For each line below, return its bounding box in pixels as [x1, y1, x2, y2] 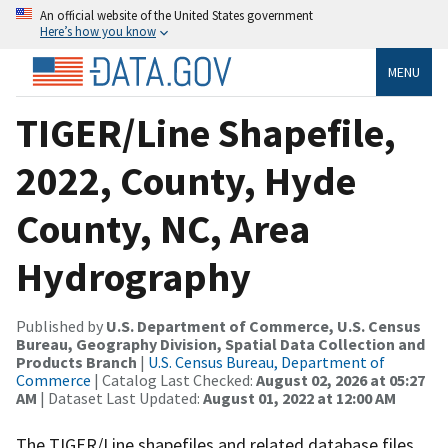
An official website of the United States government [40, 7, 313, 23]
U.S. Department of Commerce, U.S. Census [106, 315, 421, 336]
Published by [16, 315, 106, 336]
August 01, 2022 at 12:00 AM [203, 387, 396, 408]
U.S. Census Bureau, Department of [148, 351, 385, 372]
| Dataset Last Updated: [37, 387, 203, 408]
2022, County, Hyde [16, 155, 356, 206]
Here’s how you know [40, 23, 156, 39]
